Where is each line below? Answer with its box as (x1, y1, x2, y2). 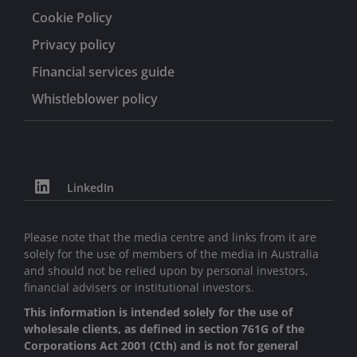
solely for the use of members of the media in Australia (24, 246, 319, 262)
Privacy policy (32, 36, 116, 54)
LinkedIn (67, 179, 114, 195)
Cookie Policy (32, 9, 112, 27)
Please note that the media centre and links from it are (24, 229, 316, 245)
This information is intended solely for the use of (24, 304, 292, 320)
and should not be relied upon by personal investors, (24, 263, 308, 279)
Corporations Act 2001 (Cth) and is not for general (24, 338, 298, 354)
